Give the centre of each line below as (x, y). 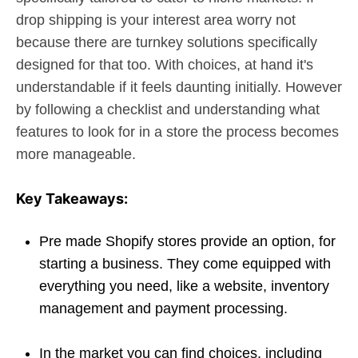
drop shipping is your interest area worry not (156, 20)
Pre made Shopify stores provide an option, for (187, 241)
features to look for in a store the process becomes (177, 132)
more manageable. (76, 154)
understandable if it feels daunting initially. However (179, 87)
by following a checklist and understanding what (168, 109)
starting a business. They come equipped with (185, 264)
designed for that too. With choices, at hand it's (165, 65)
